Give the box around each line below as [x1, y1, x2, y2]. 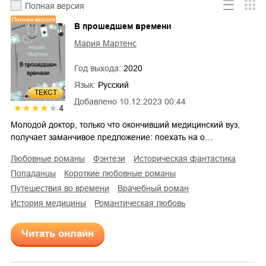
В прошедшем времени [74, 21, 172, 31]
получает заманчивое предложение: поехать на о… [11, 132, 213, 142]
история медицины [17, 198, 86, 208]
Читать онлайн [21, 228, 94, 240]
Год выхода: [74, 63, 123, 73]
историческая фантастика [140, 154, 236, 164]
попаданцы [17, 169, 56, 179]
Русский [98, 80, 129, 90]
